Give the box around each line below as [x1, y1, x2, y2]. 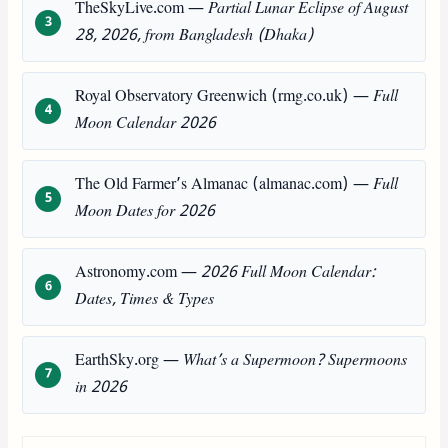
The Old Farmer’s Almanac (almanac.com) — [75, 173, 374, 196]
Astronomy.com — [75, 261, 202, 284]
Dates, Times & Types [75, 288, 215, 311]
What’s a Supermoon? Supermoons [183, 349, 408, 372]
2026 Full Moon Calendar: [201, 261, 377, 284]
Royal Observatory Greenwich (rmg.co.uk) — [75, 85, 374, 108]
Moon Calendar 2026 [75, 112, 217, 135]
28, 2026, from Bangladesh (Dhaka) [75, 24, 315, 47]
